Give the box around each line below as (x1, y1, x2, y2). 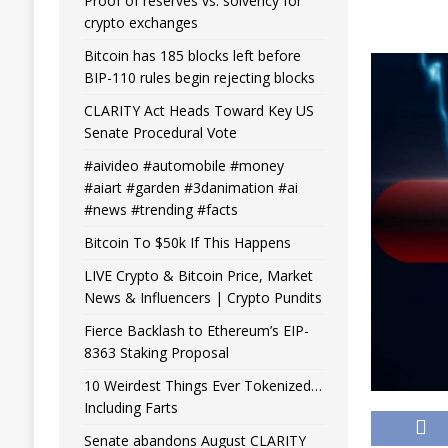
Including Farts (83, 398, 178, 417)
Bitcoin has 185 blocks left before (83, 46, 301, 65)
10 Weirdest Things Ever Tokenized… (83, 376, 322, 395)
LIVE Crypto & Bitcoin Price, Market (83, 266, 313, 285)
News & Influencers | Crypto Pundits (83, 288, 322, 307)
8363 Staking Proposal (83, 343, 229, 362)
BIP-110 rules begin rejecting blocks (83, 68, 315, 87)
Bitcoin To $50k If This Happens (83, 233, 291, 252)
